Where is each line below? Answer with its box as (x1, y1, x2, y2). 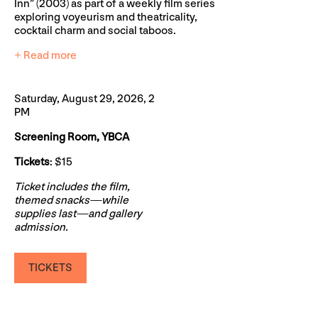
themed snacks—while (14, 193, 128, 207)
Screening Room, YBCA (14, 130, 129, 144)
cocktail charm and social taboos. (14, 23, 176, 38)
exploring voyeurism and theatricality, (14, 10, 197, 24)
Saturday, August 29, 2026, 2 (14, 92, 155, 106)
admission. (14, 220, 68, 234)
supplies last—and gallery (14, 207, 142, 221)
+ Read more (14, 48, 77, 62)
